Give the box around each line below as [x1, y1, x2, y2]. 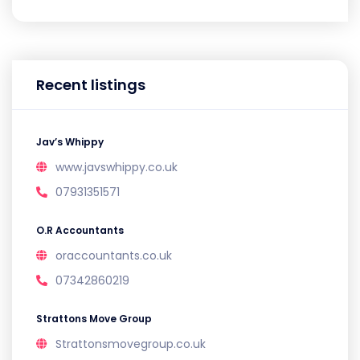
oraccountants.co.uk [55, 247, 172, 264]
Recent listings [36, 75, 145, 95]
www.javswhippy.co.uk [55, 159, 178, 175]
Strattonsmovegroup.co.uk [55, 336, 206, 352]
